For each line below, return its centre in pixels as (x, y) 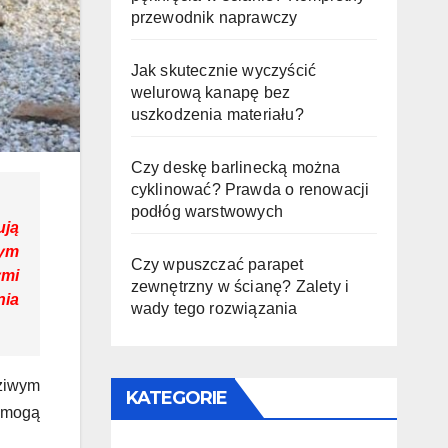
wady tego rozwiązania (214, 308)
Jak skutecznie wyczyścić (223, 70)
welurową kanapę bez (210, 92)
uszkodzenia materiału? (217, 114)
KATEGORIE (176, 397)
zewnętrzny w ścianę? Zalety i (240, 286)
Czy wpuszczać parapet (217, 264)
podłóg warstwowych (207, 211)
